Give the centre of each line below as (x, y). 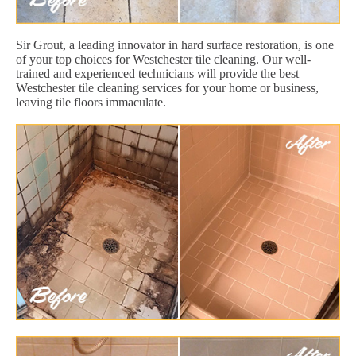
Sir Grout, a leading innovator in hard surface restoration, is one (175, 44)
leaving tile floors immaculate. (91, 102)
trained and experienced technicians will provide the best (157, 73)
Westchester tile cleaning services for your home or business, (167, 87)
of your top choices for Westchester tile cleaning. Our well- (163, 59)
